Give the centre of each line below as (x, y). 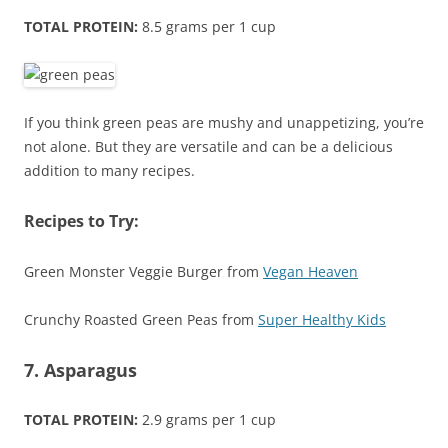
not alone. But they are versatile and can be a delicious (208, 147)
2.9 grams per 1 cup (207, 420)
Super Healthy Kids (322, 320)
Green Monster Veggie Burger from (143, 272)
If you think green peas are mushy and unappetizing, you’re (224, 123)
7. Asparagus (80, 370)
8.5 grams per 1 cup (207, 27)
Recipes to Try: (81, 221)
